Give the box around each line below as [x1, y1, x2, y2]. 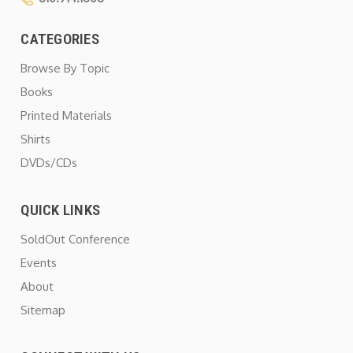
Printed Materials [20, 108, 113, 124]
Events [20, 255, 58, 271]
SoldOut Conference [20, 232, 131, 247]
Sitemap [20, 303, 66, 318]
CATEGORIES [20, 30, 99, 49]
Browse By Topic [20, 61, 110, 76]
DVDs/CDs [20, 155, 78, 171]
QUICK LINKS [20, 201, 100, 220]
